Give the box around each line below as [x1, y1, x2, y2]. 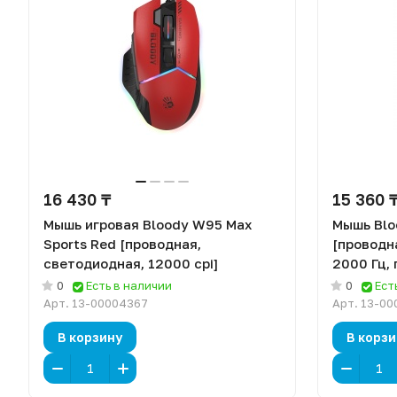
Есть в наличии [86, 278, 172, 292]
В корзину [58, 329, 122, 345]
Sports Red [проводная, [43, 236, 201, 252]
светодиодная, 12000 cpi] [43, 255, 218, 271]
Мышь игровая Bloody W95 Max [43, 216, 252, 232]
